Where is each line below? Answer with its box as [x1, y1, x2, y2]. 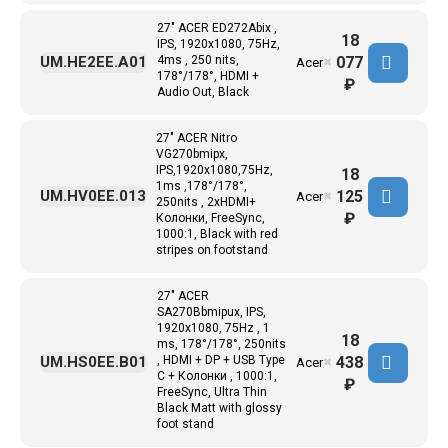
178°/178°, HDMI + [157, 69, 259, 83]
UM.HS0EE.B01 [40, 353, 147, 371]
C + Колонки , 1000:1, [157, 369, 277, 383]
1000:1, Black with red [156, 227, 278, 241]
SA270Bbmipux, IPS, [157, 305, 266, 319]
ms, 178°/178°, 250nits [157, 337, 286, 351]
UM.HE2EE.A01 [40, 53, 147, 71]
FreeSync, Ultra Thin [157, 385, 267, 399]
